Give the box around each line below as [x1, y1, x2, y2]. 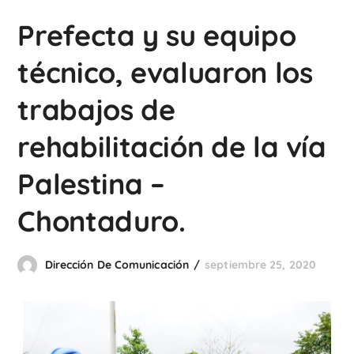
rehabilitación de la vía [17, 129, 326, 164]
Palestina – [17, 166, 165, 201]
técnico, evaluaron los [17, 55, 313, 90]
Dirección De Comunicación [44, 258, 190, 272]
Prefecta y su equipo [17, 17, 296, 53]
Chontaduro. [17, 203, 186, 239]
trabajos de [17, 92, 175, 127]
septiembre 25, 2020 [205, 258, 317, 272]
